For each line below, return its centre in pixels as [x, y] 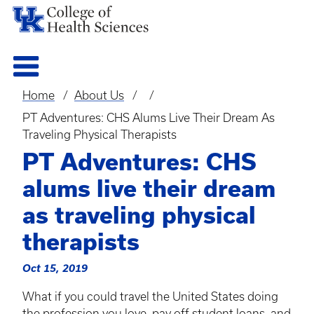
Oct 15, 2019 [55, 268]
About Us [99, 95]
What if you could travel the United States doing [150, 296]
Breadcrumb [68, 108]
